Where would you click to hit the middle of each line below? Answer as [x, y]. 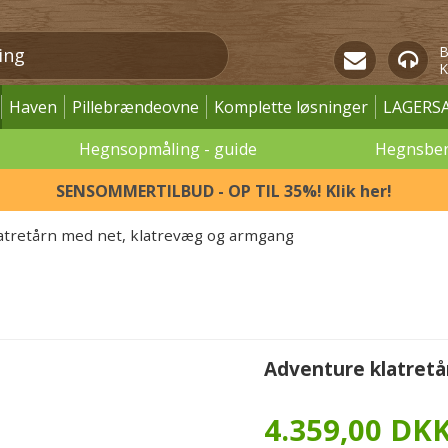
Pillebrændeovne [135, 107]
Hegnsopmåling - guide [167, 149]
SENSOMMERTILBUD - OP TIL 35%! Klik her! [224, 191]
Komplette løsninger [291, 107]
